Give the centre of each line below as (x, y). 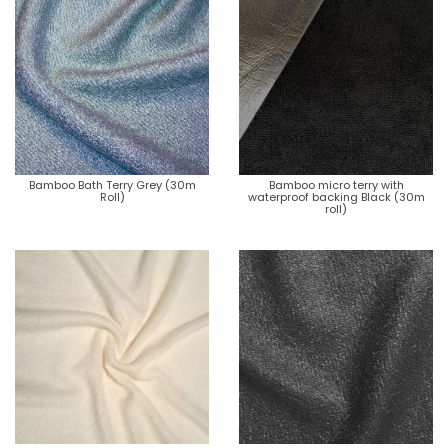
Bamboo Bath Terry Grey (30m (112, 184)
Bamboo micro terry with (336, 184)
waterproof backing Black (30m (336, 196)
